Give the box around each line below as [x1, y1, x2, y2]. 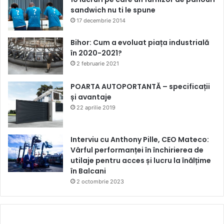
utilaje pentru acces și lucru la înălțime [70, 155, 211, 166]
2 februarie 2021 [76, 60, 119, 67]
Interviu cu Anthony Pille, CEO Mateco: [70, 134, 209, 145]
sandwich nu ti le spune [70, 4, 155, 15]
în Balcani [70, 166, 106, 176]
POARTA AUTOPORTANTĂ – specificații [70, 81, 210, 91]
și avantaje [70, 91, 111, 102]
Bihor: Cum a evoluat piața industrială [70, 37, 209, 48]
